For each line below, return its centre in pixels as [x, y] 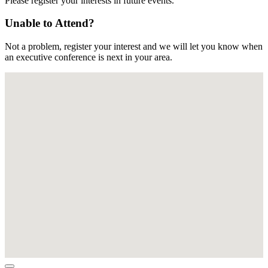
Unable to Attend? [50, 23]
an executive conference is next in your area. [89, 57]
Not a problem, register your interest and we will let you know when [134, 46]
